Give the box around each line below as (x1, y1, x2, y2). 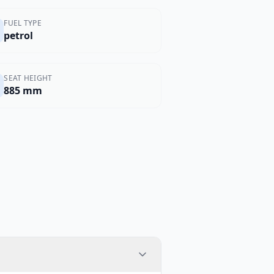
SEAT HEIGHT (4, 73, 53, 83)
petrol (4, 29, 34, 42)
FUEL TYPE (4, 18, 42, 28)
